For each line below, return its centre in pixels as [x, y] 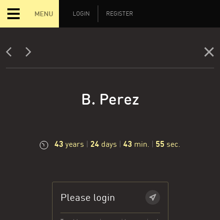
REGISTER [120, 14]
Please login [87, 197]
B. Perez [110, 99]
